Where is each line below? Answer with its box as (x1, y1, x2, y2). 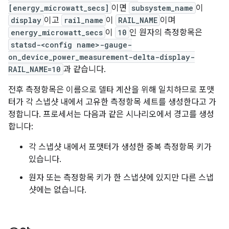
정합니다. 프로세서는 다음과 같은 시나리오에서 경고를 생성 (8, 109, 214, 120)
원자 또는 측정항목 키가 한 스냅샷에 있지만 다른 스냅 (29, 173, 214, 183)
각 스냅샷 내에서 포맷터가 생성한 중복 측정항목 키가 (29, 142, 212, 152)
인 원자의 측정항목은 (129, 28, 202, 38)
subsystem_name (131, 3, 193, 13)
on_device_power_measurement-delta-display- (8, 52, 195, 62)
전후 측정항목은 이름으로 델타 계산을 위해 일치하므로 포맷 (8, 85, 214, 95)
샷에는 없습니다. (29, 185, 86, 195)
